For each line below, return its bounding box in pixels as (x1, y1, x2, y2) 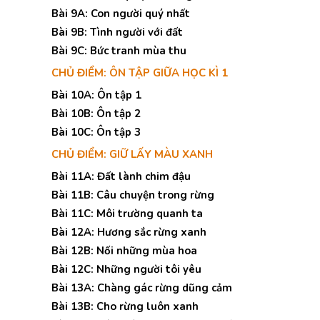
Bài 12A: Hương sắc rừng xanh (51, 225, 206, 239)
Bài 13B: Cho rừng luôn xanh (51, 299, 199, 314)
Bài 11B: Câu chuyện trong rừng (51, 188, 214, 202)
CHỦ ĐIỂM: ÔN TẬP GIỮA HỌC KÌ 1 (51, 66, 228, 80)
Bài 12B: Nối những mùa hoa (51, 244, 197, 258)
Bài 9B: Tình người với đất (51, 25, 183, 39)
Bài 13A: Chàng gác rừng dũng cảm (51, 281, 232, 295)
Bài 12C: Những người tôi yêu (51, 262, 201, 276)
